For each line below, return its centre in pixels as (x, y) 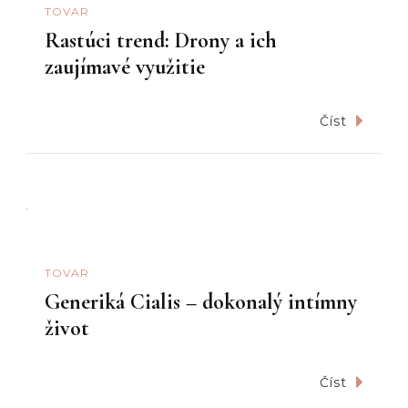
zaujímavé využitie (125, 67)
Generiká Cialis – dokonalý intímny (201, 302)
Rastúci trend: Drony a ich (161, 41)
